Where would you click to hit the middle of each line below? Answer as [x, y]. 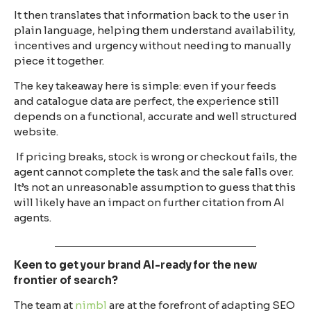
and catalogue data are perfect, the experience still [146, 101]
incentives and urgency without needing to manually [152, 45]
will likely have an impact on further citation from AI [149, 203]
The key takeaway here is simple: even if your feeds [145, 86]
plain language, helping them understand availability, [155, 30]
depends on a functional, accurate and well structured [155, 117]
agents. [33, 218]
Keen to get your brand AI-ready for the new [135, 264]
